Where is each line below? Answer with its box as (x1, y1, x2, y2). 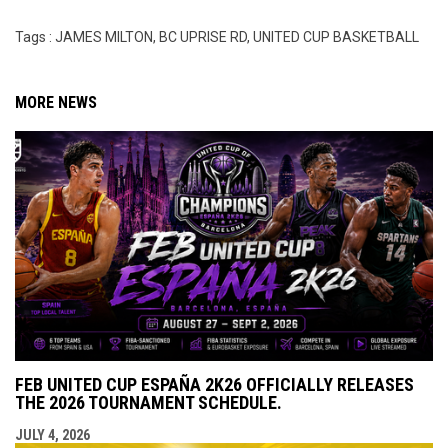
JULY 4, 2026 (15, 426, 90, 443)
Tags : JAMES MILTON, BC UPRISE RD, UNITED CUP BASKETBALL (15, 28, 419, 45)
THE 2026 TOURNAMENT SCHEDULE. (15, 391, 282, 413)
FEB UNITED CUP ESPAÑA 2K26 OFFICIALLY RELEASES (15, 373, 414, 395)
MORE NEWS (15, 92, 97, 112)
